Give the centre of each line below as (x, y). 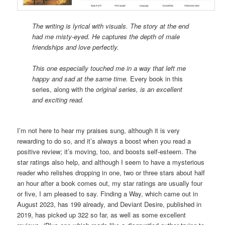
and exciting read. (58, 99)
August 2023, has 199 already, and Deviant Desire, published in (109, 204)
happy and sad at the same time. (80, 78)
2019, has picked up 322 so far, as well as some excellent (102, 215)
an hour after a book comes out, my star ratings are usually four (110, 183)
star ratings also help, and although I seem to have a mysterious (111, 162)
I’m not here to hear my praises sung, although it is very (99, 131)
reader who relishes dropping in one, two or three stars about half (111, 173)
